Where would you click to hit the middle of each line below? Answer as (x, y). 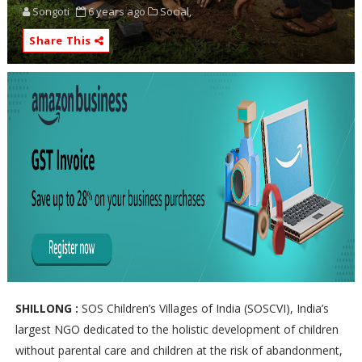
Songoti (51, 12)
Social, (175, 12)
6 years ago (116, 12)
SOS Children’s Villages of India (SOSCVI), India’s (205, 309)
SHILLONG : (46, 309)
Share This (61, 41)
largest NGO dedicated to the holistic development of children (177, 330)
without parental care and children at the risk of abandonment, (179, 351)
